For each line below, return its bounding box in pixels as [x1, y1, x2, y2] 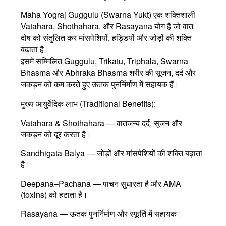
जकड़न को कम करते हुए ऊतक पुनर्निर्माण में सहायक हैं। [21, 78, 179, 90]
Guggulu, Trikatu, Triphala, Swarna [64, 54, 188, 67]
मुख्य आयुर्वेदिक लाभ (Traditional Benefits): [21, 97, 156, 109]
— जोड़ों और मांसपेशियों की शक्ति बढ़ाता [85, 147, 202, 159]
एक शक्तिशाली [151, 8, 195, 20]
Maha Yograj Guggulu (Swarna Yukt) [21, 8, 151, 20]
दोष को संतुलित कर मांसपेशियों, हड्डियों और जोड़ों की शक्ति [21, 31, 192, 43]
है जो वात [165, 20, 193, 32]
